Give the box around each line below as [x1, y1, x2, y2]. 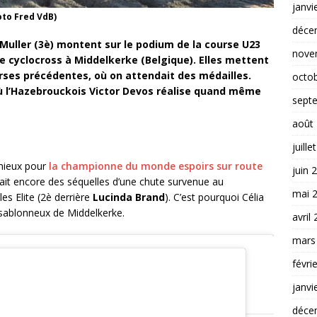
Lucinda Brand [90, 190, 165, 204]
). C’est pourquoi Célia [165, 190, 264, 204]
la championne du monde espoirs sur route [46, 159, 263, 173]
